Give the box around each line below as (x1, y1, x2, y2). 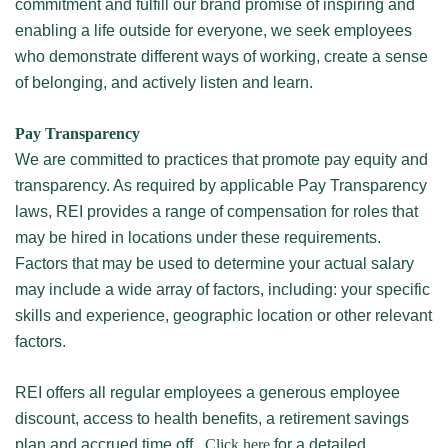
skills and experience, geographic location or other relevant (15, 307, 432, 324)
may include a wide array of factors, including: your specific (15, 281, 430, 298)
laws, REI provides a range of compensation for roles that (15, 203, 418, 220)
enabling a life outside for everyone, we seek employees (15, 22, 412, 39)
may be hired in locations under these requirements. (15, 229, 381, 246)
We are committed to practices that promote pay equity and (15, 151, 428, 168)
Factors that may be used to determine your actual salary (15, 255, 414, 272)
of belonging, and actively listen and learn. (15, 74, 321, 91)
